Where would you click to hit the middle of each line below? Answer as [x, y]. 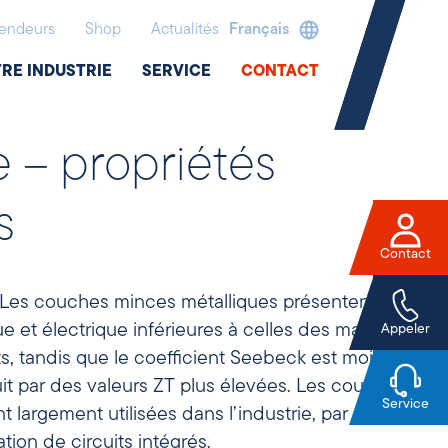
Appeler [405, 329]
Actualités [185, 30]
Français [259, 30]
